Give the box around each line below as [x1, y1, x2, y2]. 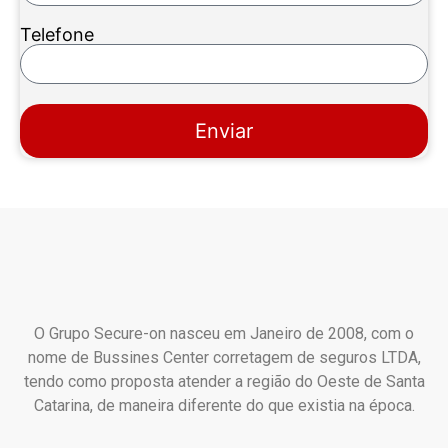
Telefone [20, 24, 94, 46]
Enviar [195, 119, 253, 144]
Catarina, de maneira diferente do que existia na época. [33, 396, 415, 416]
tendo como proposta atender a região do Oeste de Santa [23, 372, 425, 392]
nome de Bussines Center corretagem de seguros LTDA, [27, 348, 421, 368]
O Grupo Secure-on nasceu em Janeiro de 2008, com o [34, 324, 414, 344]
